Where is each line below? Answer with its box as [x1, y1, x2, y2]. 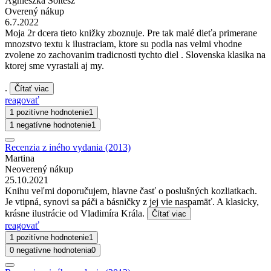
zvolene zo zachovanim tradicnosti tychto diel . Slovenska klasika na [5, 49, 266, 60]
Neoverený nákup [5, 163, 73, 174]
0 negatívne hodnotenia [10, 245, 91, 255]
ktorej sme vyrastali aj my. [5, 60, 104, 71]
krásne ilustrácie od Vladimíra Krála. [5, 207, 147, 218]
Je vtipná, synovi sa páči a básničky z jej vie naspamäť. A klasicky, [5, 196, 259, 207]
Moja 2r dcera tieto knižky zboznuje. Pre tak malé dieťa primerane [5, 27, 257, 38]
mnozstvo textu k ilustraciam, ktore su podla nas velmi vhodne [5, 38, 242, 49]
